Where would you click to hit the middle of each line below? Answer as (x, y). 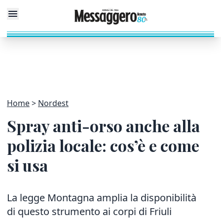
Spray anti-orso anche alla (103, 126)
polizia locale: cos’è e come (103, 145)
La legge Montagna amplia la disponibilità (102, 198)
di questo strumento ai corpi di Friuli (89, 211)
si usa (27, 165)
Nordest (53, 103)
